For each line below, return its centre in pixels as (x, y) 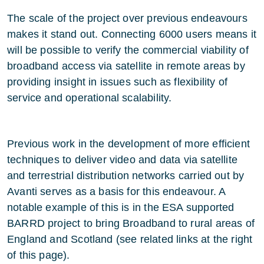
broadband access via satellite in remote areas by (126, 66)
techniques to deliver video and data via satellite (122, 160)
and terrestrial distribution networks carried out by (126, 176)
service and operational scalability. (90, 98)
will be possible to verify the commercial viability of (128, 50)
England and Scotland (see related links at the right (130, 239)
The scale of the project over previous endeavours (127, 18)
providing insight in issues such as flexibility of (117, 82)
